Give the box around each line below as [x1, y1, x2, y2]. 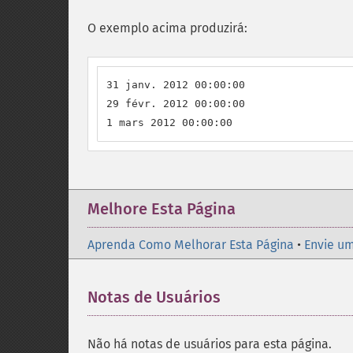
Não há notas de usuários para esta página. [87, 336, 332, 351]
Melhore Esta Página [87, 199, 236, 218]
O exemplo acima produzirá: [87, 20, 247, 35]
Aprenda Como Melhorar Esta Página [87, 237, 294, 252]
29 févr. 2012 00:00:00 [106, 98, 245, 110]
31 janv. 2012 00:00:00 [106, 79, 245, 91]
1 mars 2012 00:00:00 [106, 117, 232, 128]
